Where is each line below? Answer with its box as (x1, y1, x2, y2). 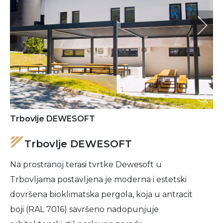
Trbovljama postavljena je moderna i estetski (10, 175, 187, 184)
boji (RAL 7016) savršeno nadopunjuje (10, 205, 159, 214)
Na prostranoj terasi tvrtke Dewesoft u (10, 160, 162, 169)
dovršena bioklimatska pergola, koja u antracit (10, 190, 193, 199)
